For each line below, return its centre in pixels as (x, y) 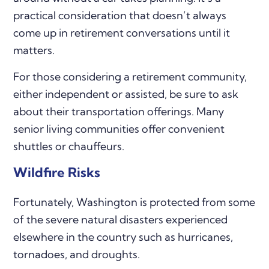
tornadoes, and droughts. (77, 255)
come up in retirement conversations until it (122, 33)
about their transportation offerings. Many (119, 112)
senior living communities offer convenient (119, 129)
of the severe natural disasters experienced (121, 220)
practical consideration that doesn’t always (120, 16)
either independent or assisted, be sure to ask (126, 94)
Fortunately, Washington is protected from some (134, 202)
